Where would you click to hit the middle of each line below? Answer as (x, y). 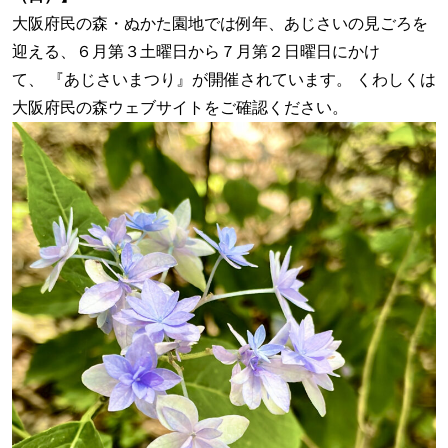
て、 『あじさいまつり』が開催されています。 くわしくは (224, 80)
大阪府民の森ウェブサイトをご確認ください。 (180, 108)
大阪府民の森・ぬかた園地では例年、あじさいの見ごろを (220, 24)
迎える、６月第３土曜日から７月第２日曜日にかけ (196, 52)
